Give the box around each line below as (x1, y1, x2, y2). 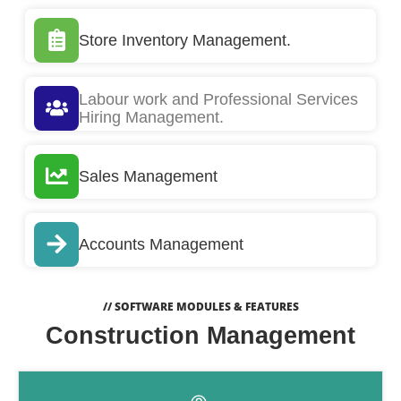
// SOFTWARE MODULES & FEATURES (102, 298, 299, 314)
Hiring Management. (79, 107, 224, 126)
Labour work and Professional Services (79, 90, 358, 108)
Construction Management (46, 321, 355, 349)
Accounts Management (79, 235, 243, 253)
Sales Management (79, 166, 218, 185)
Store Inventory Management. (79, 30, 291, 49)
